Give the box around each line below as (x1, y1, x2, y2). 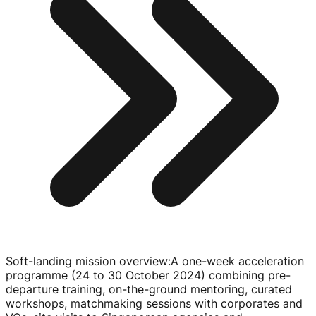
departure (6, 281, 59, 296)
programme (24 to (6, 267, 108, 282)
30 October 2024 (108, 267, 201, 282)
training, (59, 281, 109, 296)
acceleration (235, 253, 304, 268)
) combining (201, 267, 268, 282)
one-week (182, 253, 235, 268)
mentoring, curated (187, 281, 292, 296)
